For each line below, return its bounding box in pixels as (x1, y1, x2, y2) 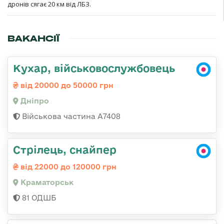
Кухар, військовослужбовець (13, 61, 175, 74)
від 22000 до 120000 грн (18, 162, 116, 171)
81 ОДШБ (20, 193, 56, 202)
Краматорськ (18, 177, 73, 186)
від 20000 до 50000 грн (18, 80, 113, 89)
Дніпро (18, 96, 49, 105)
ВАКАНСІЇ (7, 32, 59, 44)
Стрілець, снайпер (13, 143, 116, 155)
